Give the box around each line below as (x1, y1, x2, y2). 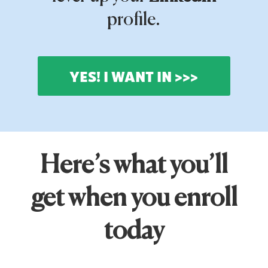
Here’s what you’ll (39, 153, 228, 179)
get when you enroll (30, 185, 237, 212)
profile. (107, 11, 161, 29)
